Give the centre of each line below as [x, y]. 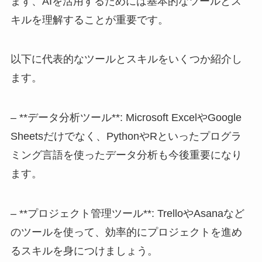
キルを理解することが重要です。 [89, 20]
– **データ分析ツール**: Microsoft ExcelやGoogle [126, 118]
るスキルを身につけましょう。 [84, 251]
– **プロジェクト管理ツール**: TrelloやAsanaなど [127, 214]
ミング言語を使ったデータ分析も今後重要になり [126, 155]
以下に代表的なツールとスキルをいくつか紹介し [126, 59]
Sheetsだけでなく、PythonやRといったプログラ [126, 137]
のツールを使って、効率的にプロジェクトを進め [126, 232]
